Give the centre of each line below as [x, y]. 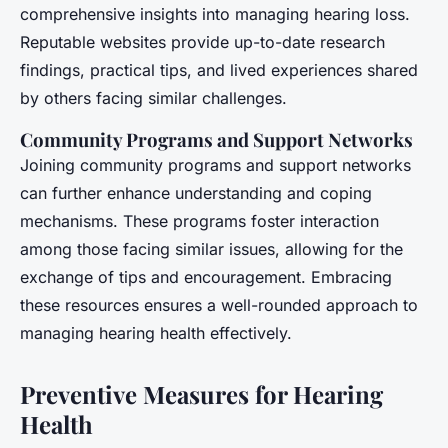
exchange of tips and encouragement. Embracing [206, 277]
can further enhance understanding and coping [196, 193]
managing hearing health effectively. [156, 333]
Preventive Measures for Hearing [201, 394]
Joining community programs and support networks [215, 165]
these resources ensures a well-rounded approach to [219, 305]
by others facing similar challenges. [153, 98]
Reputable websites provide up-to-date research [202, 42]
